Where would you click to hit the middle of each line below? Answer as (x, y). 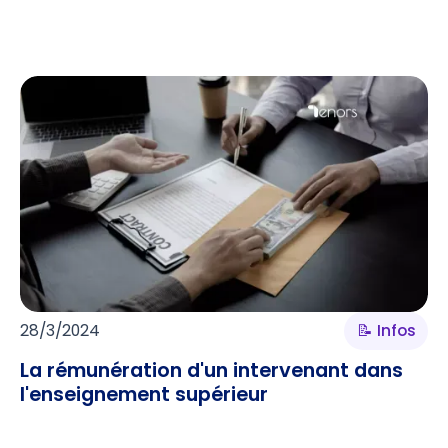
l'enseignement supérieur (143, 394)
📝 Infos (386, 331)
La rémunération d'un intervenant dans (211, 370)
